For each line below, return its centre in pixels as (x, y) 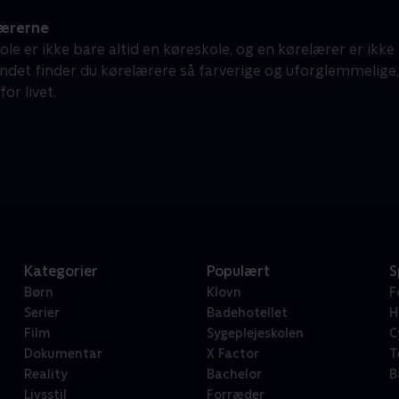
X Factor (232, 354)
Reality (45, 375)
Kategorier (61, 272)
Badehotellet (247, 313)
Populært (238, 272)
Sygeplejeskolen (255, 334)
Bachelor (234, 375)
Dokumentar (63, 354)
